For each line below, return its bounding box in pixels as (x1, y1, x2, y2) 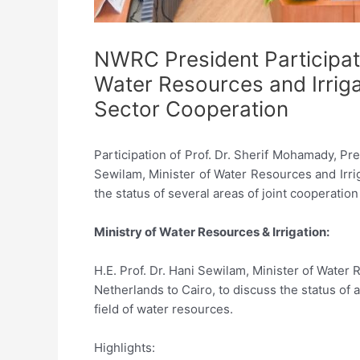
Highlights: (94, 340, 155, 355)
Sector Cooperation (94, 96, 288, 121)
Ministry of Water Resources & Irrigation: (94, 224, 329, 239)
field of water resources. (94, 301, 233, 317)
